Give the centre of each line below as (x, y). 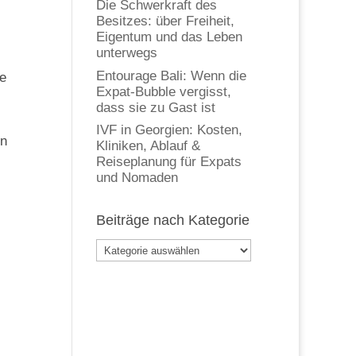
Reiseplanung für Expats (168, 162)
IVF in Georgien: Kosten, (169, 130)
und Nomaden (137, 178)
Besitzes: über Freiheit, (165, 21)
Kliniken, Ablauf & (148, 146)
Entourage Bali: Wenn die (171, 75)
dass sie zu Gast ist (155, 107)
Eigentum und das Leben (169, 37)
